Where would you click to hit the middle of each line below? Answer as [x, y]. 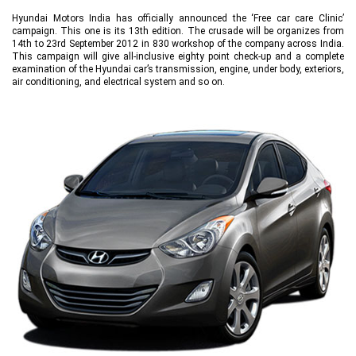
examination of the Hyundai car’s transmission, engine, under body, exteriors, [178, 69]
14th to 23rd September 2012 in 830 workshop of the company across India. [178, 43]
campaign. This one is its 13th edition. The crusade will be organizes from [178, 31]
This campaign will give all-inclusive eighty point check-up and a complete [178, 56]
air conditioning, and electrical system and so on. [118, 81]
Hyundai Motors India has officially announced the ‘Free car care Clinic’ [178, 18]
